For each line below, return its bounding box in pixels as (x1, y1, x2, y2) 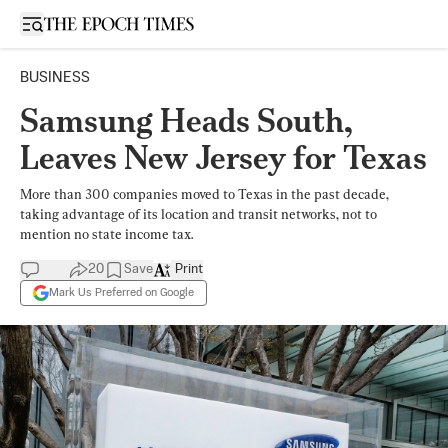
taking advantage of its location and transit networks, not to (20, 206, 377, 222)
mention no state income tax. (20, 226, 193, 242)
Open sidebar (31, 15, 117, 30)
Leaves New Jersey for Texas (20, 138, 427, 177)
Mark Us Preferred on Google (49, 286, 194, 299)
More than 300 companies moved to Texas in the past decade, (20, 186, 389, 202)
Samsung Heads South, (20, 101, 353, 140)
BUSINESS (20, 70, 90, 85)
